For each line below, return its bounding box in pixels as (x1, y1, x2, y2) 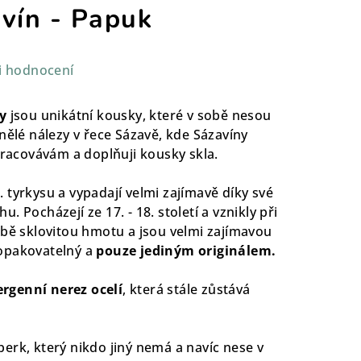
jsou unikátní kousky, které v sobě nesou (10, 106, 272, 124)
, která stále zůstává (122, 280, 251, 298)
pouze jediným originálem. (93, 241, 276, 259)
